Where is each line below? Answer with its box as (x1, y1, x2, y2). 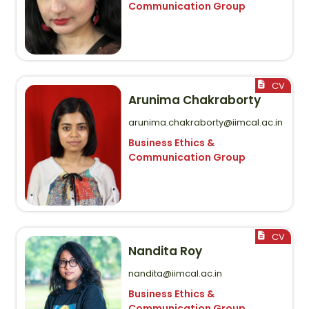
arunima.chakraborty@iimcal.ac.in (128, 115, 283, 129)
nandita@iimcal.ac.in (128, 266, 222, 280)
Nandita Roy (128, 242, 202, 259)
